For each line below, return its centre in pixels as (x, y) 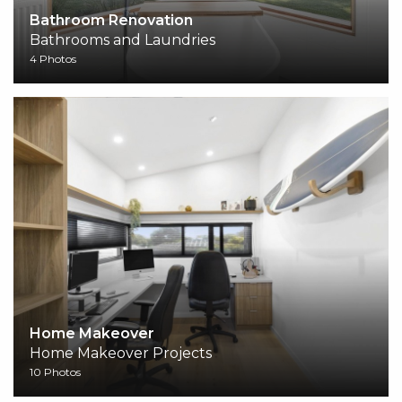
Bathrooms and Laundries (122, 40)
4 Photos (53, 59)
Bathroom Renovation (111, 21)
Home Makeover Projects (121, 354)
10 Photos (55, 372)
